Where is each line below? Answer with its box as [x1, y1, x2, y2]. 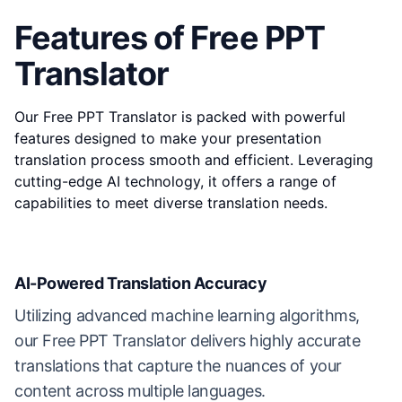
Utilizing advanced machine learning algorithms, [14, 306, 360, 325]
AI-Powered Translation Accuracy [14, 274, 267, 293]
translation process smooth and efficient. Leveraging [14, 151, 373, 169]
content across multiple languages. [14, 381, 266, 400]
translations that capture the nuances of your [14, 356, 342, 375]
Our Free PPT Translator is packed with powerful [14, 108, 345, 126]
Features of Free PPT [14, 18, 326, 57]
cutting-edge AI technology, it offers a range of [14, 172, 336, 190]
